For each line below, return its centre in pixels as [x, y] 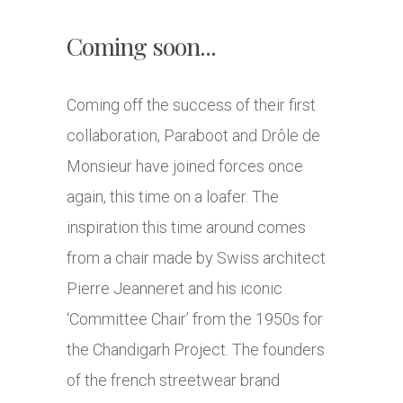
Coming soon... [141, 46]
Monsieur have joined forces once [185, 166]
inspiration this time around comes [186, 228]
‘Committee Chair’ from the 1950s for [195, 319]
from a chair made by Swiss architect [196, 258]
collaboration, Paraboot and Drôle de [193, 136]
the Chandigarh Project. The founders [196, 350]
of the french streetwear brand [173, 381]
